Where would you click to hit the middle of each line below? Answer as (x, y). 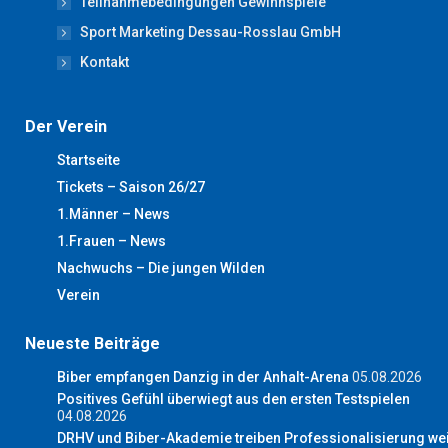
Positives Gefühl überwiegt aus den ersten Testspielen (233, 399)
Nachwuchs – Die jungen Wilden (161, 268)
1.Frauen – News (111, 241)
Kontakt (104, 62)
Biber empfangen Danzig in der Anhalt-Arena (203, 377)
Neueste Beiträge (92, 344)
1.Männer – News (113, 214)
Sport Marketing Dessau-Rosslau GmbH (210, 32)
